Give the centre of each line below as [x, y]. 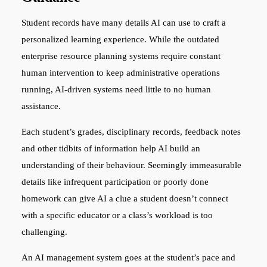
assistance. [41, 106]
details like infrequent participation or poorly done [115, 181]
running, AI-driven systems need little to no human [116, 89]
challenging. [44, 232]
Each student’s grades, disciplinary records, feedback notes [131, 131]
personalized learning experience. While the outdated [120, 39]
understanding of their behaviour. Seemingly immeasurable [131, 165]
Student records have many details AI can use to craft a [123, 22]
